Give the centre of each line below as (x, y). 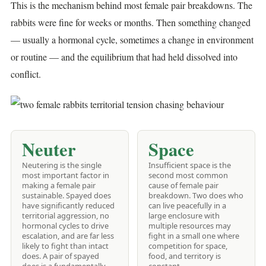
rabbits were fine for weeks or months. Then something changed (131, 22)
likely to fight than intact (65, 246)
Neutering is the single (62, 165)
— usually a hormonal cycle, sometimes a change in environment (132, 39)
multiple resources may (190, 226)
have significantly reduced (68, 206)
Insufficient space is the (190, 165)
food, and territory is (185, 256)
